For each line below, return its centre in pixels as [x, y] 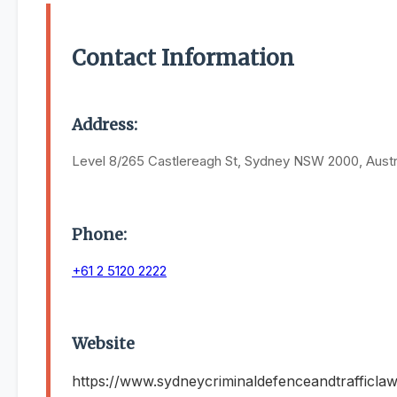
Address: [105, 125]
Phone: [99, 234]
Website [103, 344]
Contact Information [183, 58]
